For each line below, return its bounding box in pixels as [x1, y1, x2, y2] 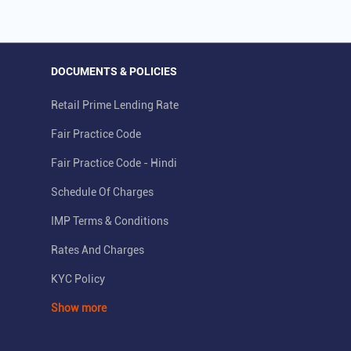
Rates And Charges [51, 244, 144, 257]
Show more [51, 302, 107, 315]
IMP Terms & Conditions [51, 215, 168, 228]
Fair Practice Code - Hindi [51, 157, 177, 170]
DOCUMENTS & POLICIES [51, 65, 177, 78]
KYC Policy [51, 273, 105, 286]
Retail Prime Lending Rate [51, 99, 179, 112]
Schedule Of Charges [51, 186, 154, 199]
